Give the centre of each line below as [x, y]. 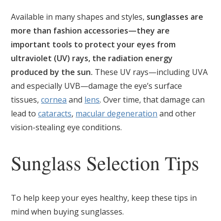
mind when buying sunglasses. [68, 211]
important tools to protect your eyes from [93, 44]
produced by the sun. [53, 72]
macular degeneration [117, 113]
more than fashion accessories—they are [91, 30]
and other [177, 113]
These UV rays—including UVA [151, 72]
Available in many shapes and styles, [79, 17]
